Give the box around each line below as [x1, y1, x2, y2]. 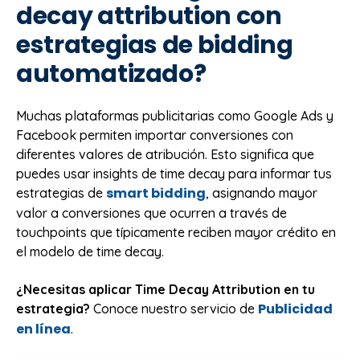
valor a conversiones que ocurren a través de [16, 205, 287, 222]
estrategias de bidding [16, 27, 293, 62]
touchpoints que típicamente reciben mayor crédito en [16, 224, 336, 241]
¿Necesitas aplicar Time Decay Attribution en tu [16, 280, 315, 297]
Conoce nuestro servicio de [90, 300, 258, 317]
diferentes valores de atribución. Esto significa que [16, 146, 314, 163]
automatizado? [16, 56, 207, 91]
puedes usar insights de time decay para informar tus [16, 166, 332, 182]
